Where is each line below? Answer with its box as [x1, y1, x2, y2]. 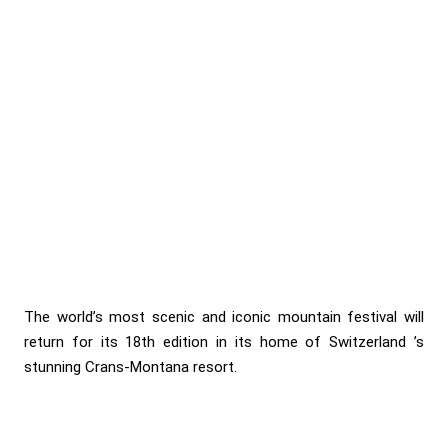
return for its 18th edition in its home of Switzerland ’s [24, 332, 424, 351]
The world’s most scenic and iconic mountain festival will [24, 307, 424, 326]
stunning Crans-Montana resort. [24, 357, 237, 376]
